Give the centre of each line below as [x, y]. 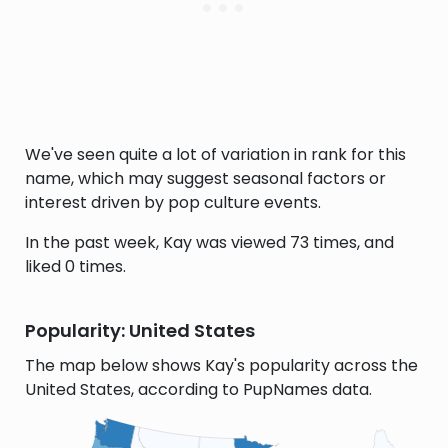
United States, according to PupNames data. [198, 389]
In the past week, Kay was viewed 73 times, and [209, 242]
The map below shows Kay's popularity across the [221, 365]
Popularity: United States [140, 330]
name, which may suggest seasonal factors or [205, 178]
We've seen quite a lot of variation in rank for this [215, 154]
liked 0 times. [75, 266]
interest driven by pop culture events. [173, 202]
